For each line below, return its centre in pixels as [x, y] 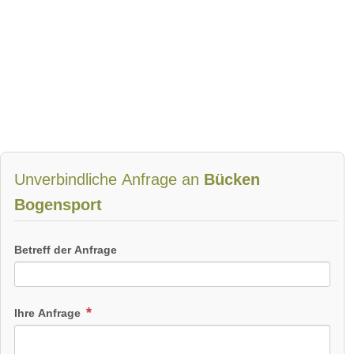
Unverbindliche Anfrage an [109, 180]
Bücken [232, 180]
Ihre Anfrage [49, 313]
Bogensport [58, 205]
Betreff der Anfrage [66, 250]
